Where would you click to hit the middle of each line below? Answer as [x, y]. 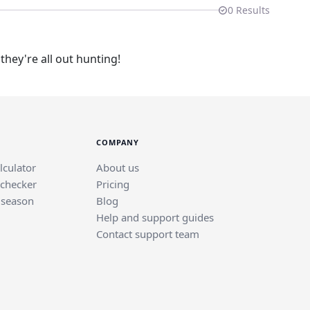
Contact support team [148, 234]
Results [251, 10]
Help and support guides [155, 217]
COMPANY [118, 142]
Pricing [113, 184]
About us [118, 167]
